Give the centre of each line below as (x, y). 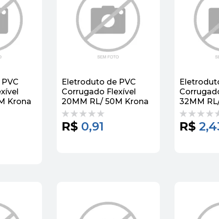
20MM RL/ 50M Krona (105, 101)
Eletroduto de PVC (99, 82)
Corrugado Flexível (99, 91)
